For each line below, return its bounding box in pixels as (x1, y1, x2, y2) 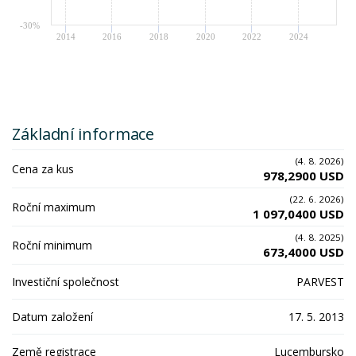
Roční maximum (12, 199, 95, 215)
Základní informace (12, 123, 155, 145)
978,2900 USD (263, 168, 344, 184)
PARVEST (296, 273, 344, 289)
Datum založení (12, 308, 93, 324)
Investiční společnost (12, 273, 119, 289)
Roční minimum (12, 237, 92, 253)
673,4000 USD (263, 244, 344, 260)
